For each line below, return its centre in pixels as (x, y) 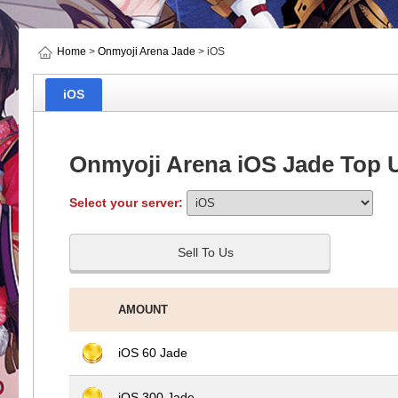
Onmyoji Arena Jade (147, 52)
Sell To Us (205, 252)
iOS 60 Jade (153, 352)
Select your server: (128, 203)
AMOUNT (143, 309)
